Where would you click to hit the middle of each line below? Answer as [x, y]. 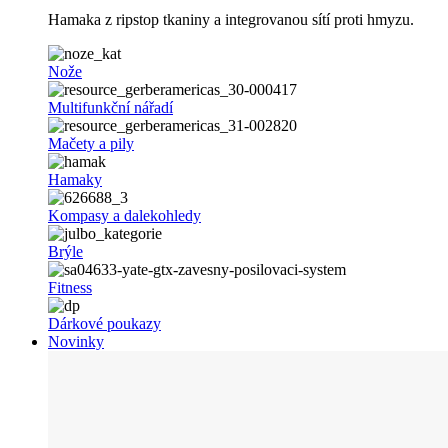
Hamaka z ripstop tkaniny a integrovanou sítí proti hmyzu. [231, 19]
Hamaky [75, 179]
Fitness [70, 287]
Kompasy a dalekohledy [124, 215]
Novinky [76, 341]
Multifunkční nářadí [110, 107]
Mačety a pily [91, 143]
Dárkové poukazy [104, 323]
